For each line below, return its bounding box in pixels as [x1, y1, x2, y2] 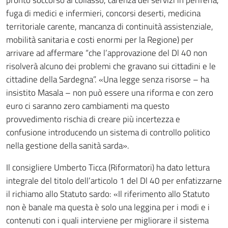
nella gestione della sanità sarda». [6, 139, 129, 152]
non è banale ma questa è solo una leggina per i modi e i [6, 201, 210, 214]
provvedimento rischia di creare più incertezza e [6, 112, 180, 126]
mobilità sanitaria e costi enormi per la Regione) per [6, 33, 193, 46]
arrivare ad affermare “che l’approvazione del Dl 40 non [6, 46, 207, 60]
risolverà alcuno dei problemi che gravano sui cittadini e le [6, 60, 216, 73]
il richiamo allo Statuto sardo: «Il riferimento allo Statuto [6, 187, 210, 201]
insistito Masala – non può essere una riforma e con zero [6, 86, 213, 99]
